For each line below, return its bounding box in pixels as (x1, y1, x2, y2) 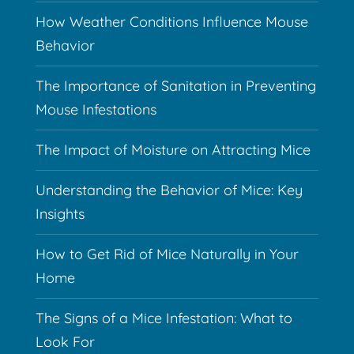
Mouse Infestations (35, 100, 156, 119)
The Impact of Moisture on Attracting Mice (35, 141, 311, 160)
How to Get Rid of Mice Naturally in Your (35, 245, 299, 264)
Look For (35, 333, 95, 352)
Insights (35, 205, 85, 224)
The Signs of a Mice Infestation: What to (35, 309, 292, 328)
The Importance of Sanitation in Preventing (35, 77, 316, 96)
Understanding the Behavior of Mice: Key (35, 181, 303, 200)
